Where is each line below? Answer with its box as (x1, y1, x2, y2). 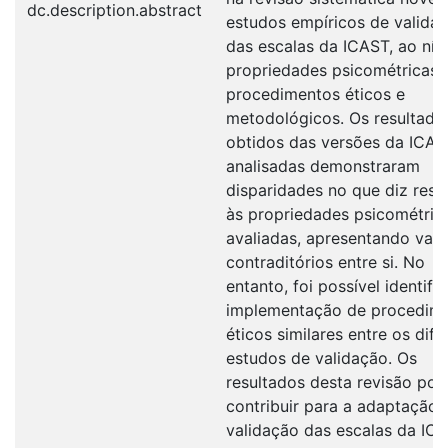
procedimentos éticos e (226, 83, 405, 104)
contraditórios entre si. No (226, 251, 425, 272)
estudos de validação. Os (226, 347, 417, 368)
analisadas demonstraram (226, 155, 420, 176)
